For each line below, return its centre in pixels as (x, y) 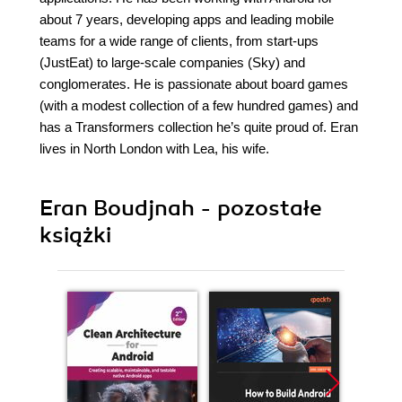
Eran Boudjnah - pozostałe (181, 209)
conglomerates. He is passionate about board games (194, 84)
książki (75, 236)
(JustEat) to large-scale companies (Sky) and (172, 63)
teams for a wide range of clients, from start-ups (179, 41)
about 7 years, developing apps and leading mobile (187, 20)
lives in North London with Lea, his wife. (154, 149)
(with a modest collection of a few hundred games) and (199, 106)
